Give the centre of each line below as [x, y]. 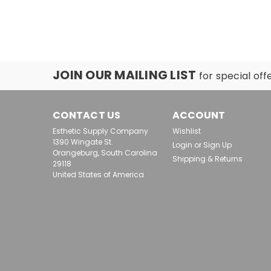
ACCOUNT [199, 116]
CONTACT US [87, 116]
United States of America [98, 175]
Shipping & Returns [207, 159]
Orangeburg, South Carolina [105, 153]
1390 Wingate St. [83, 142]
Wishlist [186, 131]
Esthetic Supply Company [100, 131]
